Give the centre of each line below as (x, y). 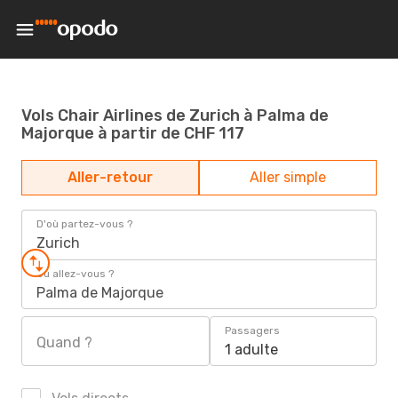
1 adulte (251, 350)
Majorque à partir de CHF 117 (133, 133)
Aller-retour (110, 177)
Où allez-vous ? (75, 274)
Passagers (252, 330)
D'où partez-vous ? (84, 224)
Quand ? (64, 342)
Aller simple (288, 177)
